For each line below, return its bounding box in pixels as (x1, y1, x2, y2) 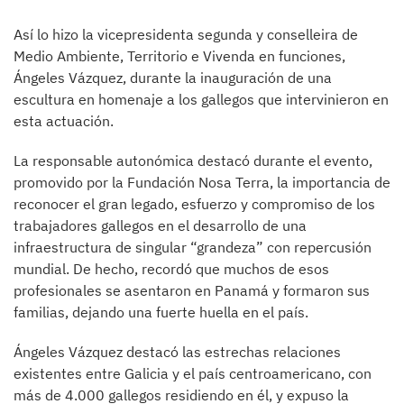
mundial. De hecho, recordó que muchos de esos (14, 259, 329, 278)
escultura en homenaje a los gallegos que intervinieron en (14, 89, 389, 108)
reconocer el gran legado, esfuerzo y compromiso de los (14, 194, 375, 213)
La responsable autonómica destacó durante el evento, (14, 151, 372, 170)
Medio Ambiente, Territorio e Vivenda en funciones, (14, 46, 345, 65)
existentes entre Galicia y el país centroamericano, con (14, 363, 372, 382)
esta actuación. (14, 111, 114, 130)
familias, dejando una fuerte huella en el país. (14, 302, 308, 321)
